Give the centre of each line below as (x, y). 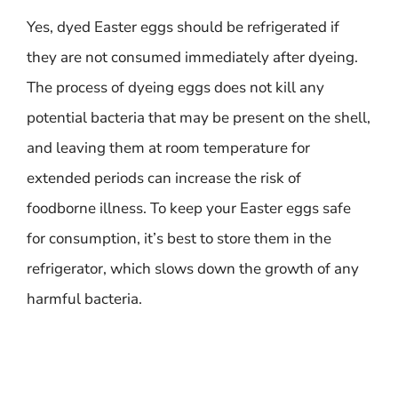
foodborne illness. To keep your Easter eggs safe (189, 208)
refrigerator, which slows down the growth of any (193, 269)
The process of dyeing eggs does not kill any (175, 88)
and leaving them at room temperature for (168, 148)
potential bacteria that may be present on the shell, (199, 118)
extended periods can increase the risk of (164, 178)
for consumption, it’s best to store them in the (179, 239)
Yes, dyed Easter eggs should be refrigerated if (183, 27)
